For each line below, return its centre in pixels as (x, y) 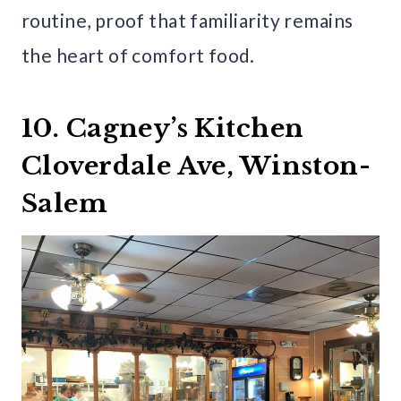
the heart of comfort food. (138, 55)
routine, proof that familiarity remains (188, 21)
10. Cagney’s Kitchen (163, 129)
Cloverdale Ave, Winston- (196, 166)
